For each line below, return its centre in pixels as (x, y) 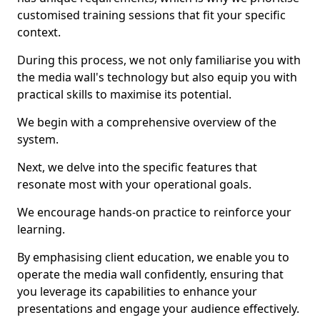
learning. (41, 229)
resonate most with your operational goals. (134, 184)
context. (39, 32)
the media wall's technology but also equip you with (157, 77)
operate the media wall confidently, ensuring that (150, 274)
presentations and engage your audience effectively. (158, 309)
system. (38, 139)
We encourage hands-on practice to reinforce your (154, 212)
